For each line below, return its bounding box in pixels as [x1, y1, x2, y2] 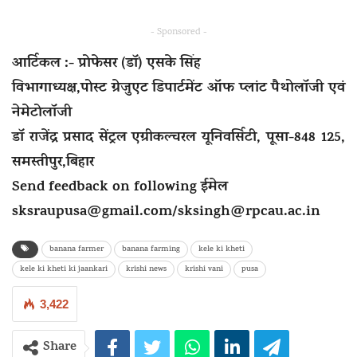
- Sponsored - [150, 25, 207, 40]
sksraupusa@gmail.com [12, 201, 172, 226]
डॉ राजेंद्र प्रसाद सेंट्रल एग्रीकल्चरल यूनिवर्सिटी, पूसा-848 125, [12, 127, 345, 151]
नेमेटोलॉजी [12, 102, 72, 127]
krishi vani [185, 263, 223, 277]
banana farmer [49, 243, 104, 257]
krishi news [126, 263, 167, 277]
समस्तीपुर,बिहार [12, 151, 94, 176]
